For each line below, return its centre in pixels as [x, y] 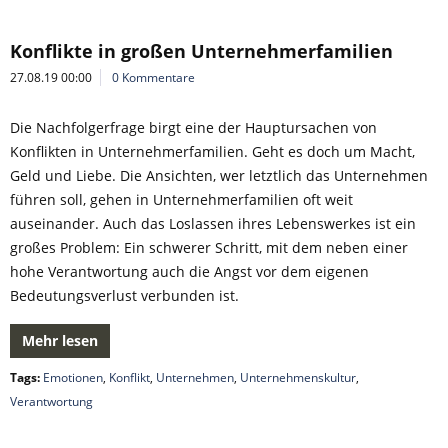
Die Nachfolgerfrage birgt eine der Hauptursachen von [193, 127]
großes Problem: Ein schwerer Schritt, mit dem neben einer [209, 247]
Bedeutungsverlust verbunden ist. [124, 295]
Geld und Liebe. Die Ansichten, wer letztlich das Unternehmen [219, 175]
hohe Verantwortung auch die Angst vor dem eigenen [189, 271]
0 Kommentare [153, 77]
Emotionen [73, 377]
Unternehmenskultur [298, 377]
